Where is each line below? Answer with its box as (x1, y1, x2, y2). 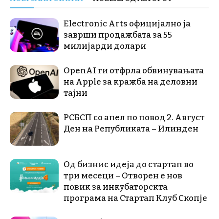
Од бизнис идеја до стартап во (64, 159, 194, 170)
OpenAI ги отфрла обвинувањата (64, 65, 204, 76)
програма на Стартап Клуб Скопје (64, 193, 207, 203)
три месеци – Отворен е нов (64, 170, 182, 181)
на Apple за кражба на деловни (64, 76, 197, 87)
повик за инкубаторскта (64, 181, 168, 192)
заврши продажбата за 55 (64, 29, 172, 40)
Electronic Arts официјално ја (64, 18, 191, 29)
